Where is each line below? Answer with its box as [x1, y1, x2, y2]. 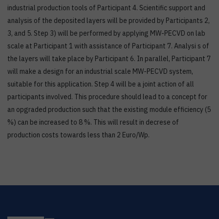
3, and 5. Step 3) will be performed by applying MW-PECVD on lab [7, 29, 205, 38]
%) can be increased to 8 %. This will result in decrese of [7, 118, 179, 127]
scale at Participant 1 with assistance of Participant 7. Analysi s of [7, 42, 209, 50]
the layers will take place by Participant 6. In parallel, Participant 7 [7, 54, 211, 63]
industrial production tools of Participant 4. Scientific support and [7, 3, 205, 12]
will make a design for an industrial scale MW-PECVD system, [7, 67, 193, 76]
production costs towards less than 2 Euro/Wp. [7, 131, 150, 139]
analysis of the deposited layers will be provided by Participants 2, [7, 16, 210, 25]
